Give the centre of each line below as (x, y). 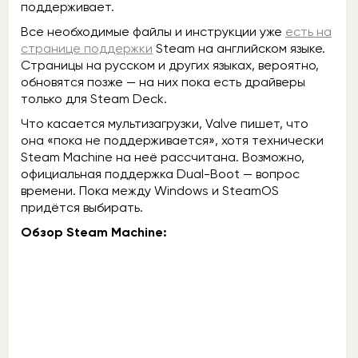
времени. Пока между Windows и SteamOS (150, 191)
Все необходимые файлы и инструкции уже (153, 32)
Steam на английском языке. (239, 48)
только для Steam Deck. (94, 99)
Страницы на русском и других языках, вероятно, (170, 65)
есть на (308, 32)
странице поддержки (87, 48)
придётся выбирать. (82, 207)
